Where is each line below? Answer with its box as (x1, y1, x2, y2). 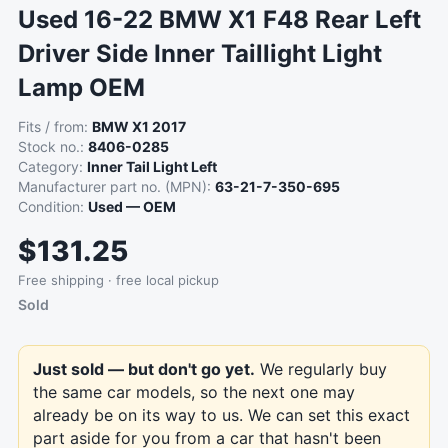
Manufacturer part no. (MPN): (18, 178, 215, 195)
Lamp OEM (18, 73, 145, 102)
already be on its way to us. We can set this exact (33, 405, 410, 425)
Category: (18, 158, 87, 175)
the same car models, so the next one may (33, 382, 355, 402)
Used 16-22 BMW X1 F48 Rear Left (18, 5, 421, 34)
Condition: (18, 198, 88, 215)
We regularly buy (255, 359, 387, 379)
